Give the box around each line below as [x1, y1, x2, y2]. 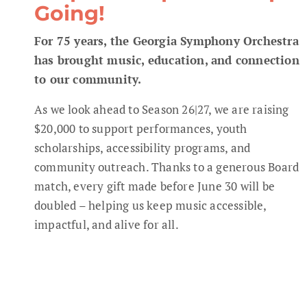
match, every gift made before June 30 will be [34, 178, 275, 195]
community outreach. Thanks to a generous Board [34, 159, 299, 175]
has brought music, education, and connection [34, 52, 299, 69]
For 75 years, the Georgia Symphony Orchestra [34, 33, 299, 49]
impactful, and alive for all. [34, 217, 179, 233]
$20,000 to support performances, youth [34, 121, 247, 137]
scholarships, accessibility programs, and [34, 140, 251, 156]
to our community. [34, 71, 142, 88]
